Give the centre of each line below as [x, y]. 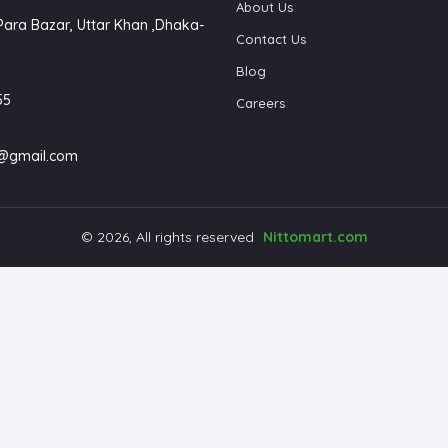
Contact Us [271, 38]
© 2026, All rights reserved [169, 236]
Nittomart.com [315, 236]
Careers [260, 102]
